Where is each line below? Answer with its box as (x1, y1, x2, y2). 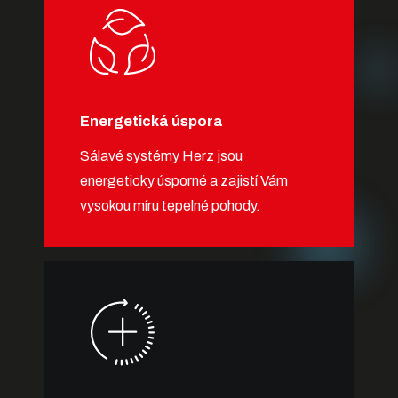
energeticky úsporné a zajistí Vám (80, 173, 288, 189)
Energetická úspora (80, 114, 223, 130)
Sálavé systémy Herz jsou (80, 148, 243, 164)
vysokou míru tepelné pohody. (80, 198, 260, 214)
